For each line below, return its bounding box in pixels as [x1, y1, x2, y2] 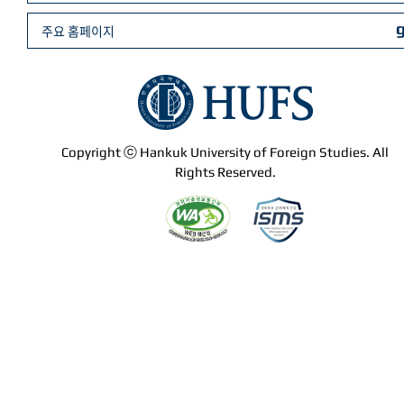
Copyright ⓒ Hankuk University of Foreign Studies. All [61, 144, 390, 160]
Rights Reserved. [175, 164, 276, 179]
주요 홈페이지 [41, 22, 115, 40]
